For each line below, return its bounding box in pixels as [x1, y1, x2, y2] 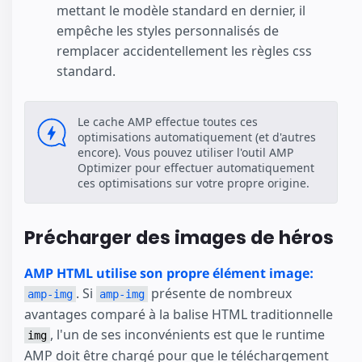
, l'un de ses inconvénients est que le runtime [50, 325, 325, 343]
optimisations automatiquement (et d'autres [78, 129, 316, 145]
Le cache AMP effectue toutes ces [78, 114, 258, 130]
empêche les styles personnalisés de [57, 22, 279, 40]
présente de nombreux [148, 284, 292, 302]
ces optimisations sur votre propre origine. [78, 175, 309, 192]
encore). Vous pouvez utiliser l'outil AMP [78, 145, 293, 161]
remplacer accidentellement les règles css [57, 42, 312, 61]
